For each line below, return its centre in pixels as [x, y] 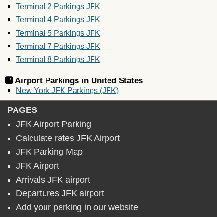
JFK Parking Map [50, 152]
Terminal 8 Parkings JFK [58, 59]
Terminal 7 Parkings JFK [58, 46]
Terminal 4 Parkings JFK [58, 20]
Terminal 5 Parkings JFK [58, 33]
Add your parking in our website [77, 207]
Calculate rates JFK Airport [68, 138]
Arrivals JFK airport [53, 179]
